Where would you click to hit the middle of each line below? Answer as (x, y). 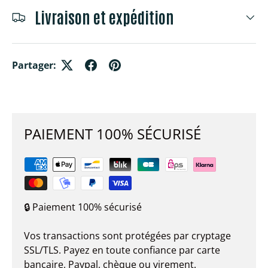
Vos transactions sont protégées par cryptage (127, 235)
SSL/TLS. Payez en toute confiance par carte (122, 250)
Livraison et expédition (104, 17)
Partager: (34, 66)
